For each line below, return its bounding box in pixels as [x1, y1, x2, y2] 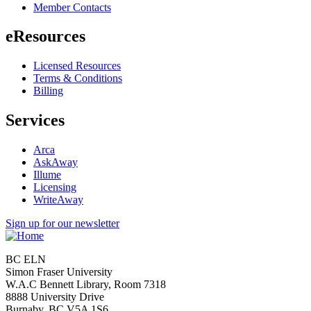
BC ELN [6, 253, 46, 266]
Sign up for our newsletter [6, 217, 119, 230]
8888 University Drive [6, 291, 104, 303]
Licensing [33, 181, 76, 194]
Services [6, 111, 65, 130]
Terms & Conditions [33, 72, 122, 85]
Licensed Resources [33, 60, 121, 72]
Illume [33, 169, 61, 181]
